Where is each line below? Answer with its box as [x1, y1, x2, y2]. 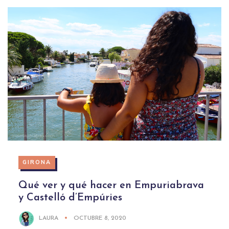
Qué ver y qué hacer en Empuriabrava [18, 180, 204, 191]
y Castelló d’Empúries [18, 193, 122, 203]
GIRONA [22, 158, 51, 167]
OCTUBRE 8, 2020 [73, 215, 126, 222]
